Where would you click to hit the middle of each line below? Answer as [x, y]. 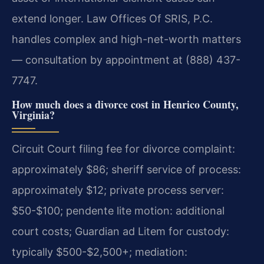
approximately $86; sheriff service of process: [126, 170]
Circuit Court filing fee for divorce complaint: [123, 149]
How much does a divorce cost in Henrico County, [125, 105]
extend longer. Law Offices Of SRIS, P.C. [112, 18]
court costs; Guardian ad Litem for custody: [121, 232]
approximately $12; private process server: [118, 190]
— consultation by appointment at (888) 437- [126, 60]
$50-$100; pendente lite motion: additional [118, 211]
